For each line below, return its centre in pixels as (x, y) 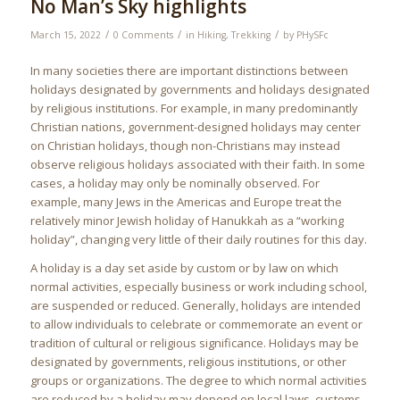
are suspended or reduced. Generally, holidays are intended (195, 306)
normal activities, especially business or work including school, (198, 287)
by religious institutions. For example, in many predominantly (194, 108)
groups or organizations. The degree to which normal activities (198, 381)
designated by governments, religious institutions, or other (188, 362)
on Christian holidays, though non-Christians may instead (185, 146)
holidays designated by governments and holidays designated (200, 90)
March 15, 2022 (65, 35)
